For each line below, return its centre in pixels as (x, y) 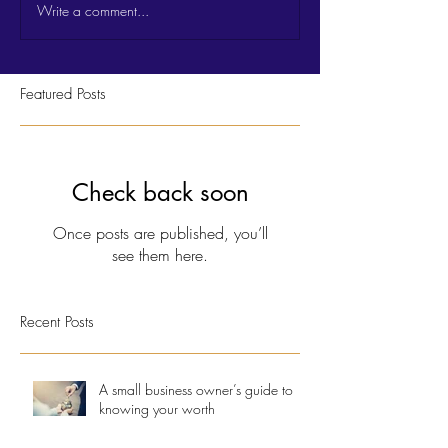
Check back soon (160, 192)
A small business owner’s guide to (196, 389)
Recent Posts (57, 321)
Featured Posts (63, 93)
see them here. (160, 254)
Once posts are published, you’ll (160, 232)
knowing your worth (157, 408)
